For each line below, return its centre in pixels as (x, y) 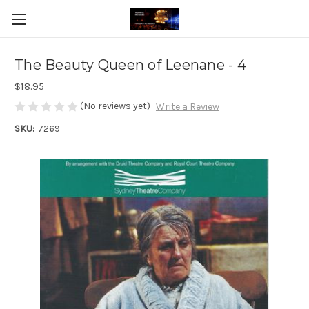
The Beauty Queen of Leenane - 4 (130, 65)
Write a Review (187, 107)
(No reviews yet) (115, 106)
